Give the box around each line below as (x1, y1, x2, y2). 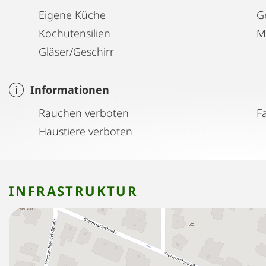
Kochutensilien (39, 26, 110, 40)
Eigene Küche (39, 7, 106, 22)
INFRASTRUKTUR (9, 181, 138, 199)
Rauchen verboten (39, 105, 129, 120)
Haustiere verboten (39, 123, 132, 138)
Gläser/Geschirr (39, 44, 114, 59)
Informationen (30, 82, 109, 97)
